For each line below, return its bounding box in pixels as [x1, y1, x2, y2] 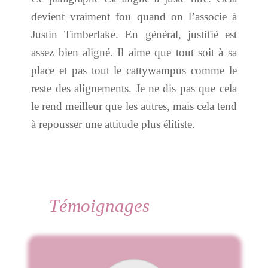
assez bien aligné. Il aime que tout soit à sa [31, 46, 237, 59]
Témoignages [49, 195, 150, 216]
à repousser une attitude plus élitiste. [31, 118, 196, 130]
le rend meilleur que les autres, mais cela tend [31, 100, 237, 112]
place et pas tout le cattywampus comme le [31, 64, 237, 77]
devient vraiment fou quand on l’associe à [31, 10, 237, 23]
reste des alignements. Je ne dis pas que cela [31, 82, 237, 95]
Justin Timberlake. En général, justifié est [31, 28, 237, 41]
